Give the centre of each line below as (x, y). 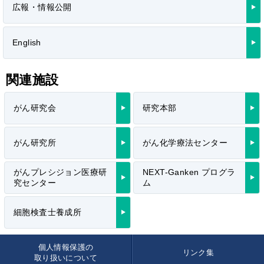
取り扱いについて (66, 258)
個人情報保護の (66, 247)
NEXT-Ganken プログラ (189, 172)
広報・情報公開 (42, 7)
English (27, 42)
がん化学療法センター (185, 142)
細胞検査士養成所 (48, 212)
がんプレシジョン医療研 (60, 172)
